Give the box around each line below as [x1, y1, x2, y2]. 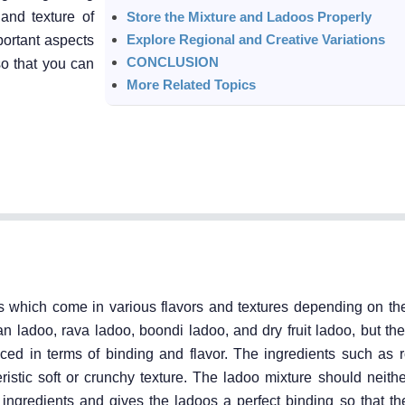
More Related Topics [127, 76, 256, 92]
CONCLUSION [127, 53, 219, 70]
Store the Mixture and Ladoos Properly [127, 8, 372, 24]
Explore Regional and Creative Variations [127, 31, 385, 47]
